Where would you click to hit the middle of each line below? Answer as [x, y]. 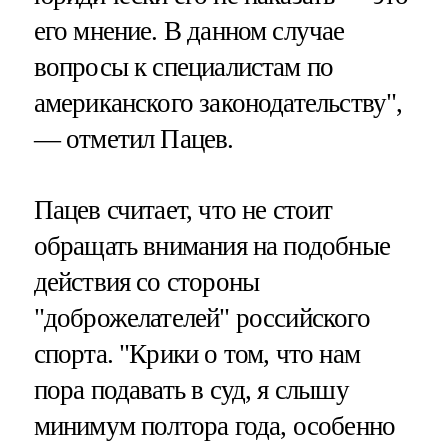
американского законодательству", [218, 103]
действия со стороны [146, 282]
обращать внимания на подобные [211, 246]
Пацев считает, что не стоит [183, 210]
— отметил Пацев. [133, 139]
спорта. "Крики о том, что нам [196, 354]
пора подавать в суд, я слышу [191, 390]
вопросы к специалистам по [183, 67]
